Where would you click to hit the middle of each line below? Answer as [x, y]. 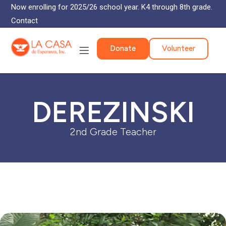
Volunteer [179, 48]
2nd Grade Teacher [113, 132]
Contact [25, 21]
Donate [123, 48]
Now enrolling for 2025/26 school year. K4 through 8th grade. [112, 7]
